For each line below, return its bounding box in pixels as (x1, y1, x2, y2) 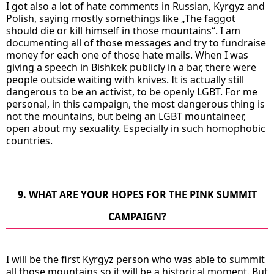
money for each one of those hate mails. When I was (6, 48, 248, 62)
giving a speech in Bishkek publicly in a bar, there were (6, 60, 256, 74)
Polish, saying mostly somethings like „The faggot (6, 11, 235, 25)
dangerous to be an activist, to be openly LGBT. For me (6, 84, 257, 98)
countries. (6, 133, 53, 147)
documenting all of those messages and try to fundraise (6, 35, 266, 50)
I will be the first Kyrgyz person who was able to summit (6, 252, 265, 266)
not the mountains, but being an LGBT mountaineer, (6, 109, 246, 123)
